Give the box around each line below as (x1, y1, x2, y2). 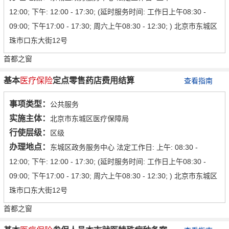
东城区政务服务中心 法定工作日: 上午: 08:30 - (50, 143, 198, 152)
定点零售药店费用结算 (53, 76, 134, 85)
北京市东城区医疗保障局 (50, 114, 129, 123)
